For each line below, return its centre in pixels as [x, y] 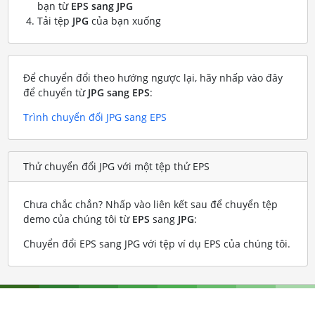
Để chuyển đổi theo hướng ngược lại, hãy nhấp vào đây [153, 77]
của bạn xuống [124, 20]
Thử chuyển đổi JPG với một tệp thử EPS [116, 167]
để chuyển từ [55, 92]
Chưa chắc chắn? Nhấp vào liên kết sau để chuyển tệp [150, 204]
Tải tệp [54, 20]
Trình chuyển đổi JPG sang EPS [95, 117]
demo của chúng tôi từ [77, 219]
